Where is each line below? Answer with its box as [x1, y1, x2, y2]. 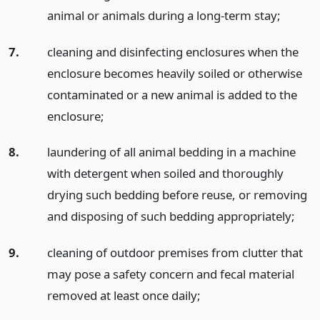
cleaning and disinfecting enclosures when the [46, 43, 299, 60]
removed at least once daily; [46, 287, 201, 304]
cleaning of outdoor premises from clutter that [46, 244, 303, 261]
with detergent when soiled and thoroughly [46, 165, 284, 182]
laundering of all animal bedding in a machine [46, 144, 296, 161]
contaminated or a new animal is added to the [46, 86, 297, 103]
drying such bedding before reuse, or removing [46, 186, 307, 204]
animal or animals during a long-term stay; [46, 6, 281, 24]
